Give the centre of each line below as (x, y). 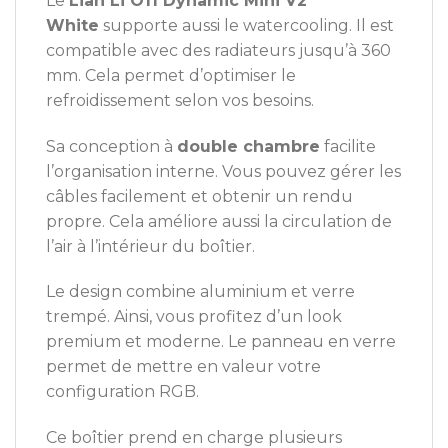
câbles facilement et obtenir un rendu (199, 196)
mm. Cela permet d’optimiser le (171, 75)
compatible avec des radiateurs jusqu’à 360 (218, 50)
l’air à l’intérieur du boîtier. (150, 246)
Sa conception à (111, 146)
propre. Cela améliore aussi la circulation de (219, 221)
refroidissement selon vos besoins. (180, 100)
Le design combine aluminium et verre (200, 292)
